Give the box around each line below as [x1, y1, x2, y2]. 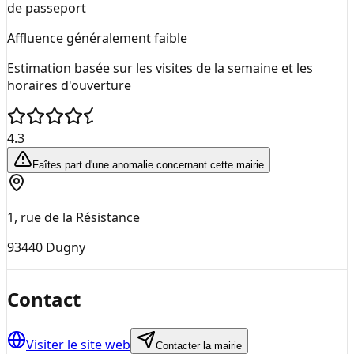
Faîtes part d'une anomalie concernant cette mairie [32, 158, 264, 171]
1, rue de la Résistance [7, 208, 140, 226]
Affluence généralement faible [7, 28, 187, 47]
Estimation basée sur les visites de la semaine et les [7, 58, 313, 77]
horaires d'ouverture [7, 76, 131, 94]
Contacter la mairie [156, 339, 242, 352]
